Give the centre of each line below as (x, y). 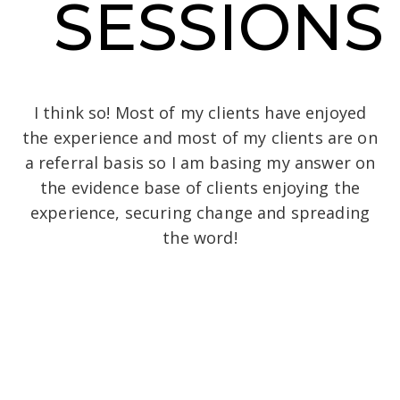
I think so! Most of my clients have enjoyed (200, 112)
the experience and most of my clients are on (200, 137)
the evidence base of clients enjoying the (200, 187)
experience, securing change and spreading (200, 212)
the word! (200, 237)
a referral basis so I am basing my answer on (200, 162)
